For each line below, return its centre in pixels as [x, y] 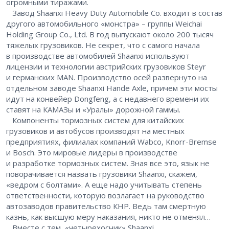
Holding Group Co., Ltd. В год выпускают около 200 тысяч [110, 35]
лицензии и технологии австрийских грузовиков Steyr [106, 67]
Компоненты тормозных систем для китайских [95, 120]
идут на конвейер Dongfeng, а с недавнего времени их [108, 99]
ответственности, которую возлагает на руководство [105, 196]
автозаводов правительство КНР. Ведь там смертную [106, 206]
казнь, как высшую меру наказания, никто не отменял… [108, 217]
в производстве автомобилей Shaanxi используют [98, 56]
